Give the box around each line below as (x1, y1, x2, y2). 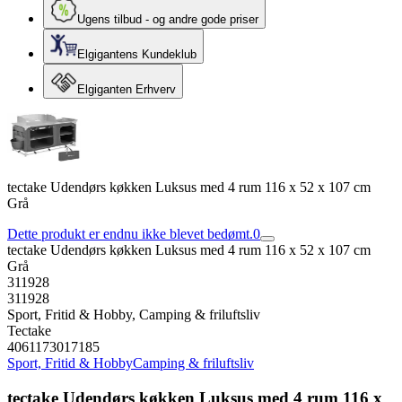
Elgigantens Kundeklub (77, 48, 197, 61)
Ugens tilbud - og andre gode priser (77, 13, 258, 26)
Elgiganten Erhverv (77, 83, 176, 96)
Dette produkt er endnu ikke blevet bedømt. (7, 226, 253, 241)
